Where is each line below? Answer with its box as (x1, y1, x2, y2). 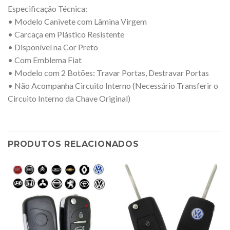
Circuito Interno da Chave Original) (8, 93, 130, 104)
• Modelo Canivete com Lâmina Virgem (8, 16, 147, 27)
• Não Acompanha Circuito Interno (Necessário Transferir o (8, 81, 218, 91)
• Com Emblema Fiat (8, 55, 82, 65)
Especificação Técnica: (8, 4, 87, 14)
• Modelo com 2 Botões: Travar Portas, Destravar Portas (8, 68, 209, 78)
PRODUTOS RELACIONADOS (8, 139, 139, 149)
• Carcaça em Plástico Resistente (8, 29, 124, 40)
